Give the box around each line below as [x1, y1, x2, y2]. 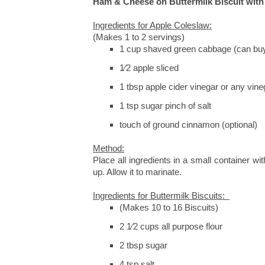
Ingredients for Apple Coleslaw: [93, 20, 212, 30]
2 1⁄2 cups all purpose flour [119, 221, 225, 231]
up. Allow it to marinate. [93, 167, 182, 177]
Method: [93, 143, 124, 153]
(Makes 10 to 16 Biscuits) [119, 202, 218, 212]
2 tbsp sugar [119, 240, 170, 250]
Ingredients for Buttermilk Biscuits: [93, 190, 230, 201]
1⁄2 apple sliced [119, 63, 179, 73]
